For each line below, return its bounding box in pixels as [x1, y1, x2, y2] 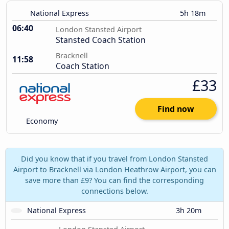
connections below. [81, 186, 148, 196]
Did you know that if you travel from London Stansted [21, 153, 208, 164]
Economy [24, 116, 58, 126]
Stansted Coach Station [56, 34, 146, 46]
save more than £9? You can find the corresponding [25, 175, 204, 185]
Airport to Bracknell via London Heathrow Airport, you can [13, 164, 216, 174]
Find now [157, 103, 194, 115]
